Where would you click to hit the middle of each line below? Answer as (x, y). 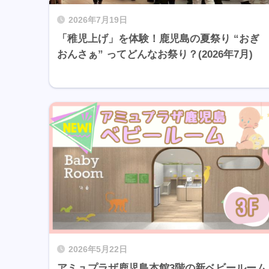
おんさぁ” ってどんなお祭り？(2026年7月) (155, 55)
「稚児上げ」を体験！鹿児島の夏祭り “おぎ (158, 39)
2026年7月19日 (98, 20)
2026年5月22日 (98, 249)
